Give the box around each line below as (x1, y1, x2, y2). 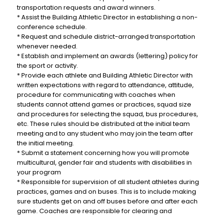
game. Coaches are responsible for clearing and (17, 206, 172, 216)
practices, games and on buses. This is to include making (17, 187, 196, 196)
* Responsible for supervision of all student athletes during (17, 177, 199, 186)
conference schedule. (17, 22, 87, 31)
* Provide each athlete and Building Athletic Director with (17, 71, 193, 80)
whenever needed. (17, 42, 77, 51)
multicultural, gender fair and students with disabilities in (17, 158, 192, 167)
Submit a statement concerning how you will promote (21, 148, 189, 157)
